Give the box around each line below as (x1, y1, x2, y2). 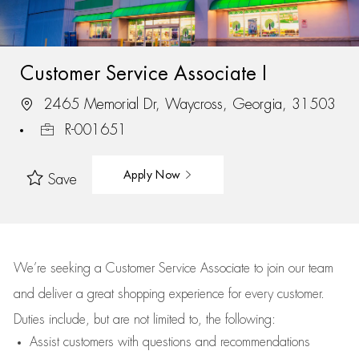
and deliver (13, 288, 76, 301)
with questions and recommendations (113, 336, 310, 349)
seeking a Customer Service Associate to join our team (46, 262, 333, 275)
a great (75, 288, 118, 301)
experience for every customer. (168, 288, 325, 301)
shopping (117, 288, 169, 301)
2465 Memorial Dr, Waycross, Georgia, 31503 (38, 96, 336, 111)
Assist (29, 336, 59, 349)
